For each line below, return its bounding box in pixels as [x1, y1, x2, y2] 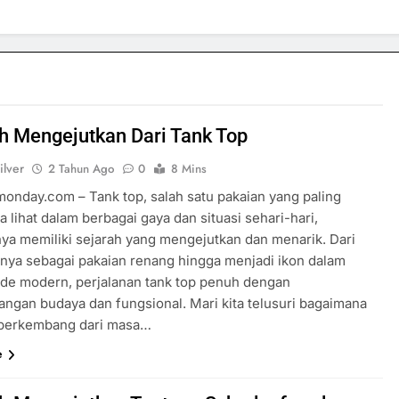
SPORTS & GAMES [159, 372, 254, 390]
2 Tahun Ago [48, 160, 115, 177]
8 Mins [171, 160, 208, 177]
